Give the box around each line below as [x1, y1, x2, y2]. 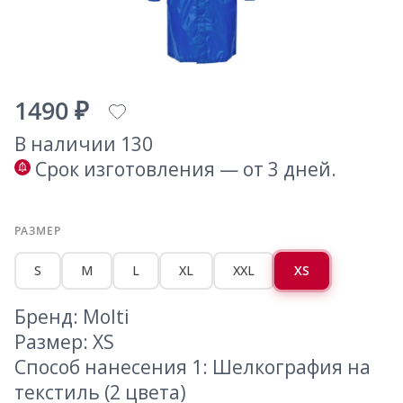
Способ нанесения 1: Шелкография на [14, 354, 371, 381]
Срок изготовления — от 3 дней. [35, 157, 336, 183]
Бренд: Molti [14, 304, 130, 330]
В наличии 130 [14, 131, 153, 157]
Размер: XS [14, 329, 114, 355]
